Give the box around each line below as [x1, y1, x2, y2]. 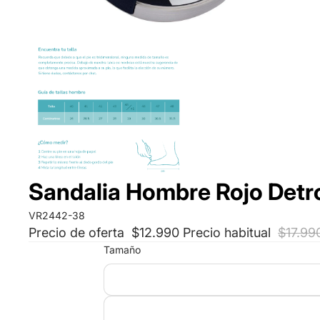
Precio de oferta [29, 224, 128, 240]
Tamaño [103, 243, 141, 256]
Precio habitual [183, 224, 274, 240]
